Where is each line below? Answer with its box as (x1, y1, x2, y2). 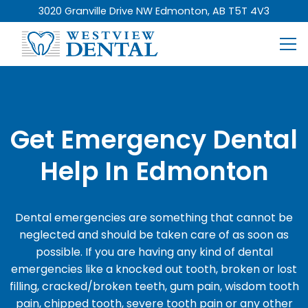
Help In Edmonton (39, 153, 269, 189)
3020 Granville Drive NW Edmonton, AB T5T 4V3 (38, 3, 269, 18)
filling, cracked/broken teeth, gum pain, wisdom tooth (9, 278, 299, 294)
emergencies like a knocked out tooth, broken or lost (11, 261, 297, 277)
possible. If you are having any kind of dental (35, 243, 273, 260)
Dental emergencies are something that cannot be (15, 209, 293, 225)
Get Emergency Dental (10, 121, 298, 157)
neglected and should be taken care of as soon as (19, 226, 289, 243)
